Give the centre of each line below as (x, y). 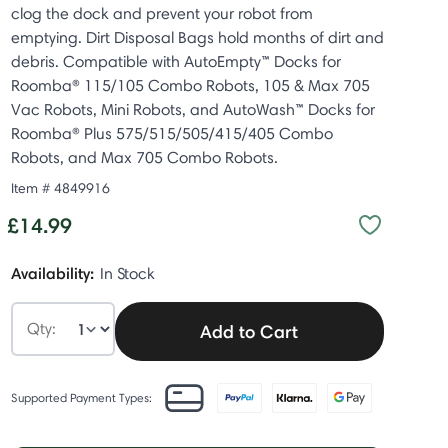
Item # (32, 188)
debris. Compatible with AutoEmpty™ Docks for (175, 61)
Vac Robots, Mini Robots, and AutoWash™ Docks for (192, 109)
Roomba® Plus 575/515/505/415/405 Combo (171, 133)
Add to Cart (249, 331)
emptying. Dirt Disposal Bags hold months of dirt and (197, 37)
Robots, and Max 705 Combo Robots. (144, 157)
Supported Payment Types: (81, 397)
